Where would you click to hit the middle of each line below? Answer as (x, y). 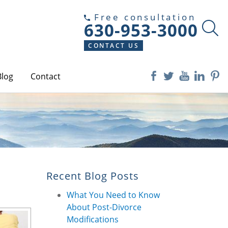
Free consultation (143, 17)
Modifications (93, 219)
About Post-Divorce (104, 207)
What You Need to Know (113, 195)
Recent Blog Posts (93, 176)
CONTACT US (113, 46)
